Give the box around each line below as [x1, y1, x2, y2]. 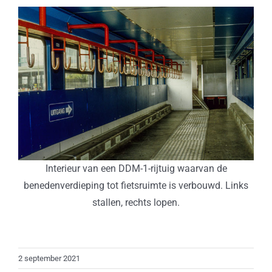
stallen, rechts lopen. [92, 196, 180, 208]
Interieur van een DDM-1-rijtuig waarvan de [45, 162, 227, 174]
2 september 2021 [18, 253, 80, 263]
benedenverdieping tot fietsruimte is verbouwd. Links [24, 179, 248, 191]
